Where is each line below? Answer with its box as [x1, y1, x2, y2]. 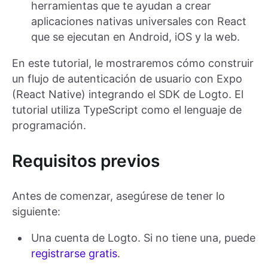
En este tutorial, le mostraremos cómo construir [12, 57, 254, 70]
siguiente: [12, 205, 60, 218]
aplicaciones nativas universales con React [31, 15, 246, 28]
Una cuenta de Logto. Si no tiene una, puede [31, 232, 255, 245]
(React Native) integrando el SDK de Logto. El [12, 88, 243, 101]
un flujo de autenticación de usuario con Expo [12, 72, 242, 86]
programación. [12, 119, 86, 132]
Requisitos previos [12, 151, 160, 172]
